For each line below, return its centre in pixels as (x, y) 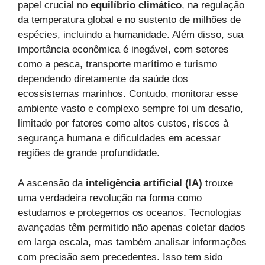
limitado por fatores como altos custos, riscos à (123, 123)
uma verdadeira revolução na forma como (110, 198)
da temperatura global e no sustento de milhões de (129, 20)
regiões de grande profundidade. (89, 153)
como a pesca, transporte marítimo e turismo (117, 64)
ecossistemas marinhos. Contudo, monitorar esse (128, 94)
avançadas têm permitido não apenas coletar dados (132, 227)
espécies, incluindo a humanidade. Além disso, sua (130, 35)
